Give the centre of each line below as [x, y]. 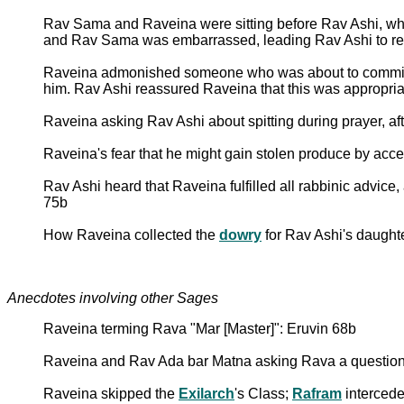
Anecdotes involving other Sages [113, 298]
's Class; [263, 393]
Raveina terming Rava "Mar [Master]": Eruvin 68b [200, 328]
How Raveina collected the [131, 234]
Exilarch [207, 393]
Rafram [317, 393]
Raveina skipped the [111, 393]
